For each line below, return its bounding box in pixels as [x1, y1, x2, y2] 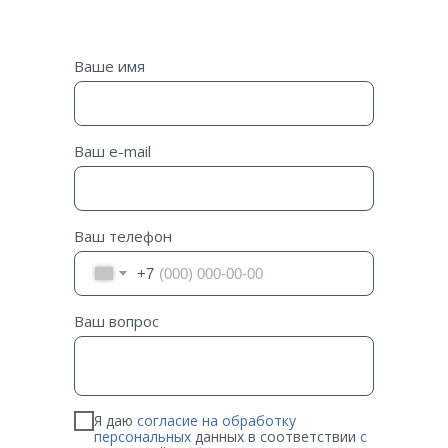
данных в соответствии [191, 426, 360, 446]
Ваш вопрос [74, 311, 159, 331]
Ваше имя [74, 56, 145, 76]
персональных [94, 426, 191, 446]
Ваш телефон [74, 226, 172, 246]
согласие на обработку [137, 410, 296, 430]
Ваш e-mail [74, 141, 151, 161]
